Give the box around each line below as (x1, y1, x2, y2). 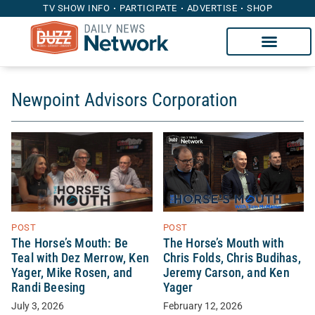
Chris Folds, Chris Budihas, (162, 250, 301, 265)
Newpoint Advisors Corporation (11, 89, 238, 110)
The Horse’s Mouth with (162, 236, 284, 250)
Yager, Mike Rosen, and (11, 265, 133, 280)
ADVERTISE (186, 3, 237, 13)
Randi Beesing (11, 280, 86, 295)
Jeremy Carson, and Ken (162, 265, 290, 280)
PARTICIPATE (120, 3, 177, 13)
